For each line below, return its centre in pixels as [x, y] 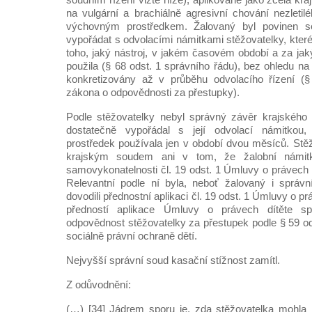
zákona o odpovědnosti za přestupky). [153, 92]
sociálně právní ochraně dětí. [132, 236]
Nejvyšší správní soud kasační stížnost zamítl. [173, 260]
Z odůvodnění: [99, 284]
